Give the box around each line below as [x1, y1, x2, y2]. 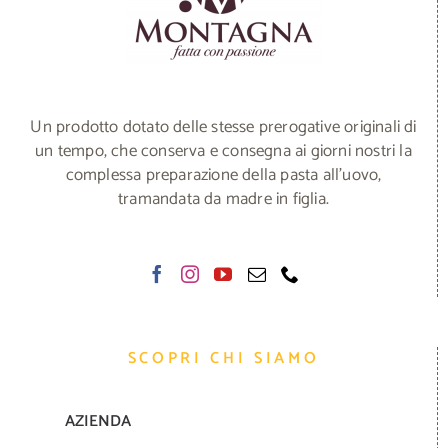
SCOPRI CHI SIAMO [127, 345, 320, 373]
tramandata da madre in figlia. [118, 185, 329, 214]
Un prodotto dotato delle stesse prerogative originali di [30, 113, 417, 142]
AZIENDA [65, 408, 131, 436]
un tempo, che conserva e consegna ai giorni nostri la [35, 137, 412, 166]
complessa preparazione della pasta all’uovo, [65, 161, 382, 190]
